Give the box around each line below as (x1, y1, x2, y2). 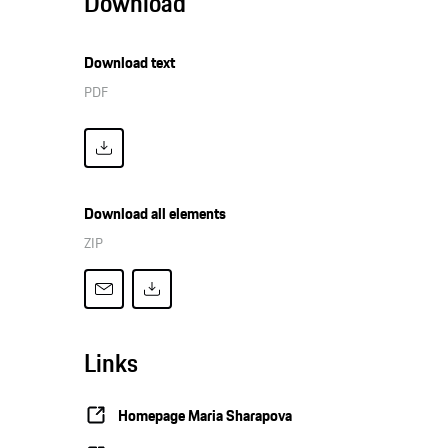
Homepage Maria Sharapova (118, 403, 293, 427)
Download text (84, 51, 176, 75)
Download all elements (84, 202, 227, 226)
